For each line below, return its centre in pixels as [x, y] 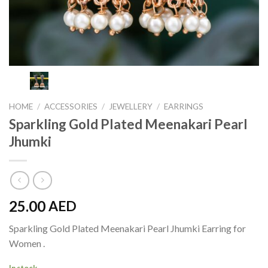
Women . [27, 243]
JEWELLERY [131, 106]
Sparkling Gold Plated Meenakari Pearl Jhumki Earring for [127, 229]
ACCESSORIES [71, 106]
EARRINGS [184, 106]
